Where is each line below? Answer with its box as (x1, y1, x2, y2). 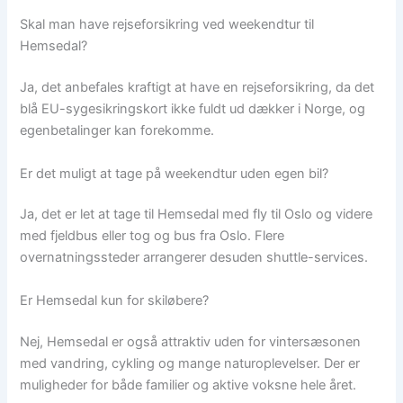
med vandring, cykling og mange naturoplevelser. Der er (20, 354, 361, 372)
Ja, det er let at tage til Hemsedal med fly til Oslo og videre (20, 206, 373, 223)
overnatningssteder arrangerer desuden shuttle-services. (20, 249, 369, 266)
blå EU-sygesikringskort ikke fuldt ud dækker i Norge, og (20, 101, 366, 118)
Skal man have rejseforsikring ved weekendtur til (20, 16, 315, 33)
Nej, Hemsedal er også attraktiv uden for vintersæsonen (20, 333, 362, 350)
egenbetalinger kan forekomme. (20, 122, 215, 139)
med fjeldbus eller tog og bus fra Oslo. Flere (20, 228, 285, 245)
